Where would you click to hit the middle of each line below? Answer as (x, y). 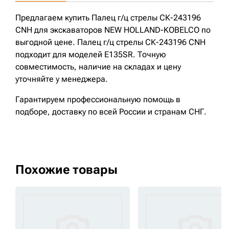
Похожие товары (66, 170)
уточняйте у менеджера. (62, 79)
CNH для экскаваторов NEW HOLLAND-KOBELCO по (113, 30)
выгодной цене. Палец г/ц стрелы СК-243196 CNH (110, 42)
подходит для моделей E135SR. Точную (91, 55)
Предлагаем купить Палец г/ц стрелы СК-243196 (108, 18)
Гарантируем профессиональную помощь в (98, 100)
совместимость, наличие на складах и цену (98, 67)
